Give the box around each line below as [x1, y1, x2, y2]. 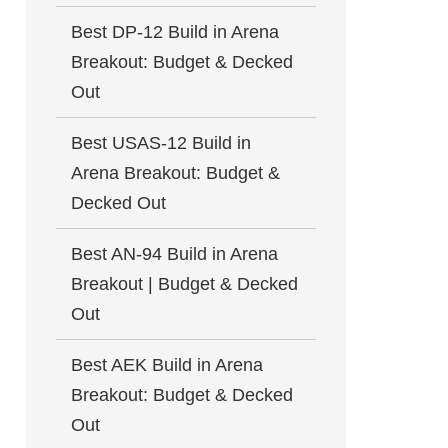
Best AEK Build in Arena [71, 355, 263, 375]
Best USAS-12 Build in [71, 133, 251, 153]
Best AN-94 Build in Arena [71, 244, 278, 264]
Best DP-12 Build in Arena [71, 22, 279, 42]
